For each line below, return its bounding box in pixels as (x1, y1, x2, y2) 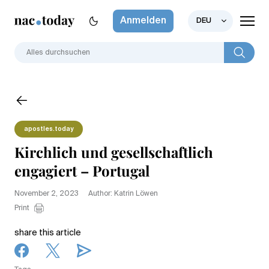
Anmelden (120, 16, 166, 26)
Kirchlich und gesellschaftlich (14, 142, 213, 162)
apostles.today (24, 126, 73, 132)
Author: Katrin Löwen (88, 190, 158, 198)
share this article (14, 228, 81, 237)
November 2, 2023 (14, 190, 79, 198)
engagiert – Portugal (14, 160, 150, 180)
